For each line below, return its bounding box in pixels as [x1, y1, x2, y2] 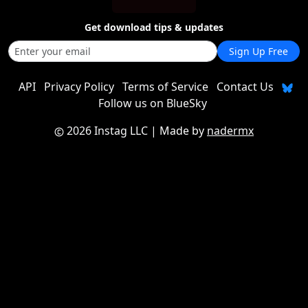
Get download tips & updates [85, 21, 223, 34]
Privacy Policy [43, 79, 114, 94]
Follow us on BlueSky [98, 96, 207, 111]
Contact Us [216, 79, 274, 94]
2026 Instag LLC [67, 123, 148, 138]
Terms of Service [122, 79, 208, 94]
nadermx [207, 123, 254, 138]
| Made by [148, 123, 207, 138]
